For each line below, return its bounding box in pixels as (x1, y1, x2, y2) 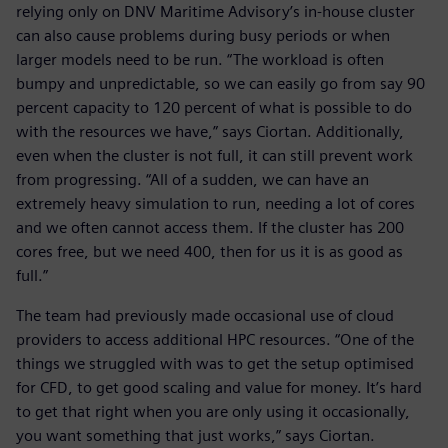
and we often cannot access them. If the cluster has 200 (16, 218, 404, 238)
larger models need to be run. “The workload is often (16, 50, 384, 70)
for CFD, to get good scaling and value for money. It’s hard (16, 378, 422, 398)
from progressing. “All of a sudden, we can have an (16, 170, 369, 190)
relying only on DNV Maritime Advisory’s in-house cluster (16, 2, 415, 22)
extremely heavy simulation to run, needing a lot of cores (16, 194, 415, 214)
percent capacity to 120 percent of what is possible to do (16, 98, 412, 118)
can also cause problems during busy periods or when (16, 26, 390, 46)
